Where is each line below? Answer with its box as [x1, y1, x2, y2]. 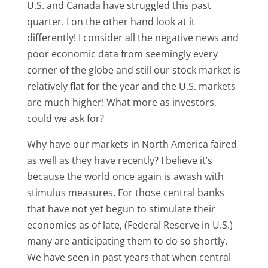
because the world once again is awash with [26, 170, 224, 183]
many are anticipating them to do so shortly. [26, 234, 227, 248]
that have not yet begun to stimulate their [26, 202, 215, 215]
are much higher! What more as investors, [26, 96, 217, 109]
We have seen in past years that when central [26, 251, 231, 264]
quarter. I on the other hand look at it [26, 15, 195, 28]
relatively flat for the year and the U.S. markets [26, 80, 236, 93]
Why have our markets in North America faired [26, 138, 237, 151]
